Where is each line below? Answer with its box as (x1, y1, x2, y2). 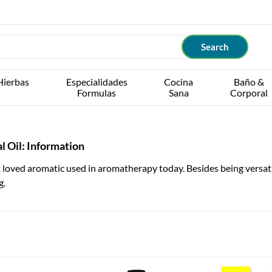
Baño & (233, 76, 264, 87)
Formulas (77, 87, 117, 98)
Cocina (164, 76, 194, 87)
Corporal (229, 87, 268, 98)
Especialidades (66, 76, 127, 87)
